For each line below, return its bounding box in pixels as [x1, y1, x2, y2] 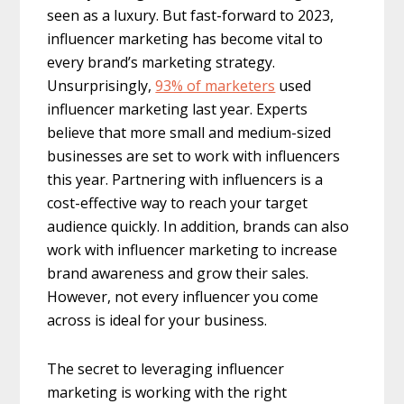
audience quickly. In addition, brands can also [47, 216, 350, 236]
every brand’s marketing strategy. [47, 51, 276, 72]
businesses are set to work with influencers [47, 145, 341, 166]
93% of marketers [155, 75, 276, 96]
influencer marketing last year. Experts [47, 98, 308, 119]
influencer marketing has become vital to [47, 28, 324, 49]
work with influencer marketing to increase [47, 239, 338, 260]
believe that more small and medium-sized [47, 122, 332, 142]
